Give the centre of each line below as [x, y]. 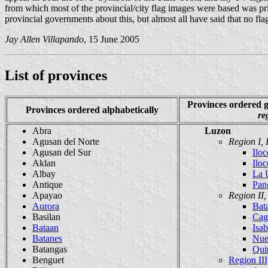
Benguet [48, 260]
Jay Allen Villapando [44, 39]
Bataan [45, 227]
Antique [48, 184]
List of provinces [56, 75]
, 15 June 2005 [112, 39]
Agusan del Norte [66, 141]
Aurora [46, 206]
